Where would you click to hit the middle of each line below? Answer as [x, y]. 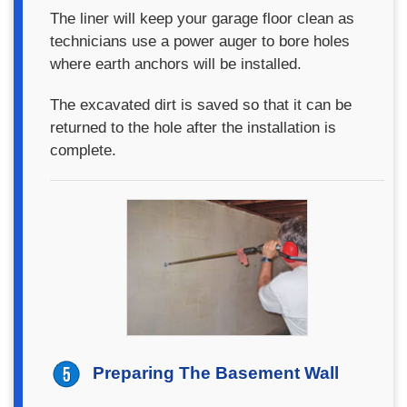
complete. [83, 150]
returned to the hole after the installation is [193, 128]
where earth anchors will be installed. [176, 64]
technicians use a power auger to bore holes [200, 41]
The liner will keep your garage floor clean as [202, 19]
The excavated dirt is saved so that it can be [201, 105]
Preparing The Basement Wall [216, 372]
